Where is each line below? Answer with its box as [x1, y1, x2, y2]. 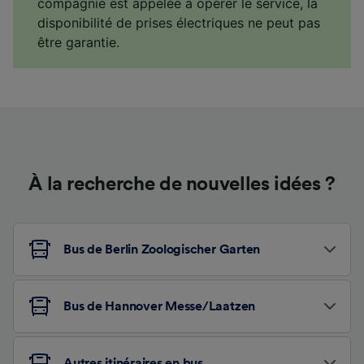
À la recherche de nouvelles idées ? [28, 174, 336, 194]
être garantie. [37, 33, 119, 50]
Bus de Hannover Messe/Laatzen [63, 299, 256, 313]
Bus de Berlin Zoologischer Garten [63, 242, 261, 256]
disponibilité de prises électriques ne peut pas [37, 14, 320, 31]
